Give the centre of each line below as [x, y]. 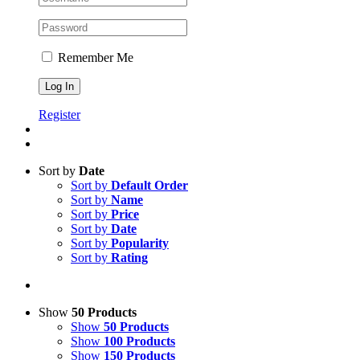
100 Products [139, 341]
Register [59, 115]
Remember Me [94, 57]
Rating [129, 258]
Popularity [140, 243]
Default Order [149, 185]
